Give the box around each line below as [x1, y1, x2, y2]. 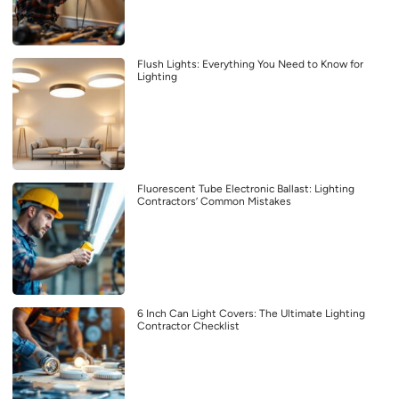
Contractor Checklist [137, 320, 240, 333]
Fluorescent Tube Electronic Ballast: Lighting [137, 183, 354, 196]
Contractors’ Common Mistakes [137, 195, 291, 208]
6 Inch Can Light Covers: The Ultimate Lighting [137, 307, 365, 321]
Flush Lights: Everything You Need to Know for [137, 58, 363, 71]
